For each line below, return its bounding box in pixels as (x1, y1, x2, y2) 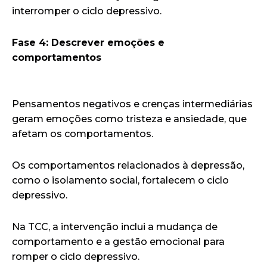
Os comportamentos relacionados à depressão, (12, 159, 244, 171)
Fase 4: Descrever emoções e (12, 36, 164, 48)
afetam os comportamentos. (12, 128, 153, 139)
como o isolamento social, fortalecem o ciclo (12, 174, 229, 186)
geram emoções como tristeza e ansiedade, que (12, 113, 247, 125)
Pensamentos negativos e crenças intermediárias (12, 98, 253, 110)
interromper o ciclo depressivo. (12, 5, 162, 17)
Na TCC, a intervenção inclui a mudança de (12, 221, 218, 232)
